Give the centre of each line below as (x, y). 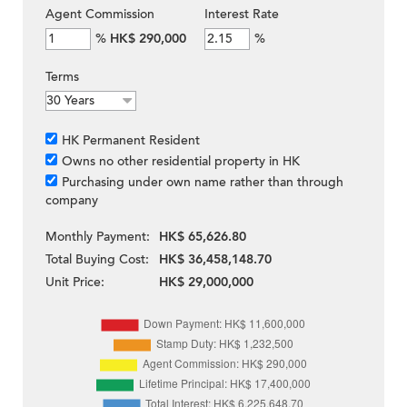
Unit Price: (75, 283)
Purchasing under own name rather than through (203, 183)
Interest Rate (242, 15)
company (72, 201)
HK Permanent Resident (131, 141)
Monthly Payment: (98, 237)
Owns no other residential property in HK (181, 162)
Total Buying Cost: (97, 260)
